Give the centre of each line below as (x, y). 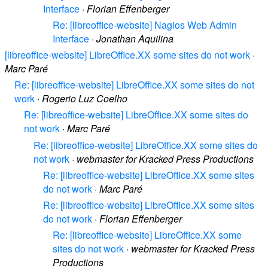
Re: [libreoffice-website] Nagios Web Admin (145, 25)
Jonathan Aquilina (135, 38)
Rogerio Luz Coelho (85, 99)
